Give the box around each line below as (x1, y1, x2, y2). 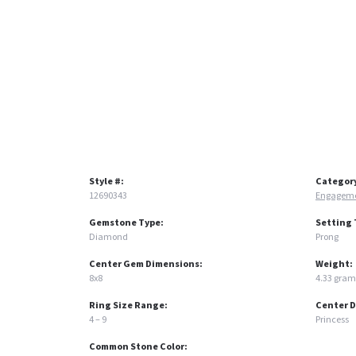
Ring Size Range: (89, 298, 168, 312)
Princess (315, 312, 349, 327)
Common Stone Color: (89, 339, 188, 354)
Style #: (89, 174, 124, 188)
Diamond (89, 230, 128, 244)
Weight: (315, 257, 353, 271)
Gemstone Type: (89, 215, 164, 230)
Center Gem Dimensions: (89, 257, 203, 271)
